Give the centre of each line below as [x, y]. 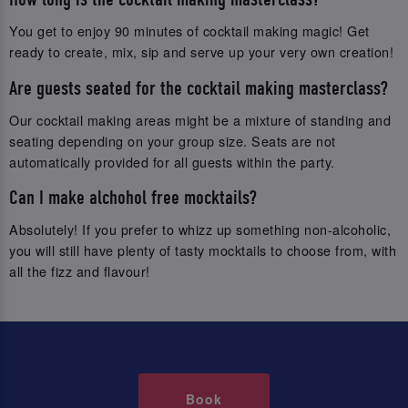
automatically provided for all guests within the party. [172, 161]
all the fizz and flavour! [80, 271]
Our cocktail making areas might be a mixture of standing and [200, 119]
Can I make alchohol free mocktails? [133, 199]
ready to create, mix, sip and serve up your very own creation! [201, 52]
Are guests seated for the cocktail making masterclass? [199, 88]
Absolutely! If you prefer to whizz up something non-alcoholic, [200, 229]
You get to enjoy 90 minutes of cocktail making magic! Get [189, 31]
